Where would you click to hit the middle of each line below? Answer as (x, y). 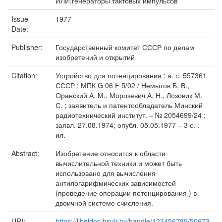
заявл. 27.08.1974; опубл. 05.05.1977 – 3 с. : (127, 125)
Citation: (25, 75)
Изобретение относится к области (111, 153)
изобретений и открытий (95, 57)
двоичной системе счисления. (104, 203)
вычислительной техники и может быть (119, 163)
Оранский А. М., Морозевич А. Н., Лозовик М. (129, 95)
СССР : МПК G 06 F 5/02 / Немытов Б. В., (122, 85)
